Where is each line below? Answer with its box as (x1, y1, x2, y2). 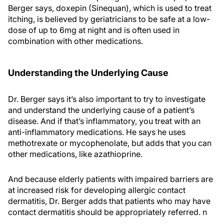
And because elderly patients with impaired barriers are (8, 174, 213, 184)
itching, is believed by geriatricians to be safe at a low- (8, 14, 210, 24)
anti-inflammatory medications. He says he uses (8, 127, 185, 137)
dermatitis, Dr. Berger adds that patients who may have (8, 196, 210, 206)
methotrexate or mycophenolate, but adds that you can (8, 138, 211, 148)
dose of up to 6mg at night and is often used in (8, 25, 179, 35)
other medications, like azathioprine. (8, 149, 142, 159)
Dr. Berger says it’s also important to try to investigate (8, 94, 205, 104)
